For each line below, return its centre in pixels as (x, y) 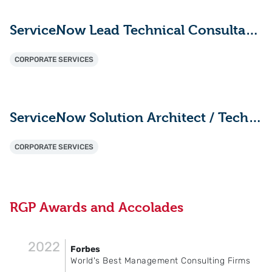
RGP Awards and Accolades (97, 207)
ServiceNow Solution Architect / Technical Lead (255, 117)
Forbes (85, 249)
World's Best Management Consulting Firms (160, 261)
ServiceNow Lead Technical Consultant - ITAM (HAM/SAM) (252, 30)
